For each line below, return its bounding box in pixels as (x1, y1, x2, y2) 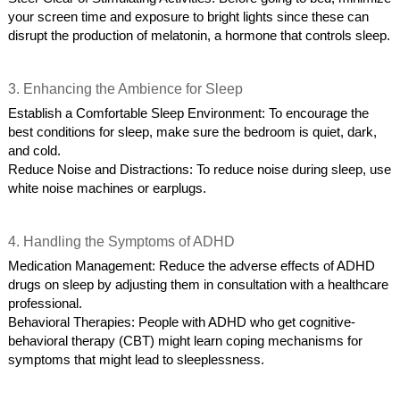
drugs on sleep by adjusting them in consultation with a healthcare (8, 278, 389, 293)
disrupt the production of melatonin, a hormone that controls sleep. (8, 29, 391, 44)
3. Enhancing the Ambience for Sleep (8, 81, 244, 97)
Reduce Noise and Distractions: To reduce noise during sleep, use (8, 162, 392, 178)
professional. (8, 296, 83, 312)
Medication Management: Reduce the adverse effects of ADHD (8, 259, 376, 274)
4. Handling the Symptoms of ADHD (8, 234, 236, 249)
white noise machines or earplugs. (8, 181, 207, 196)
